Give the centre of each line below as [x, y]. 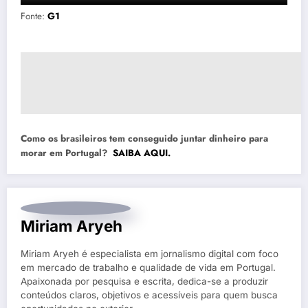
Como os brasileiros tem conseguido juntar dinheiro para [144, 139]
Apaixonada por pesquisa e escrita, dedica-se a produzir [144, 282]
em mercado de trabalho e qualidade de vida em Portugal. [148, 268]
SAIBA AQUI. [142, 153]
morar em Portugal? [67, 153]
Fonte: [34, 16]
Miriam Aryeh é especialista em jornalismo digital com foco [150, 254]
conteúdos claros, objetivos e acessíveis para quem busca [149, 295]
